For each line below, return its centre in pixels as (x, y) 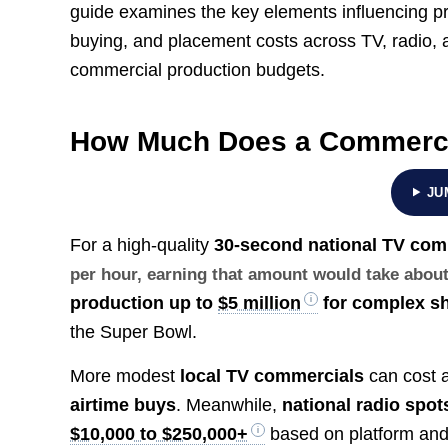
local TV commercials (272, 376)
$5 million (260, 302)
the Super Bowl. (134, 331)
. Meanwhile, (229, 405)
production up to (144, 302)
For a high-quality (142, 244)
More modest (125, 376)
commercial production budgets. (198, 69)
